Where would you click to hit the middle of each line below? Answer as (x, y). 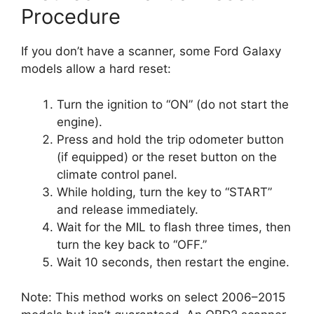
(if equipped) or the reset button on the (167, 157)
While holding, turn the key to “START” (164, 192)
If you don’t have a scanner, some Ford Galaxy (151, 52)
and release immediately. (128, 209)
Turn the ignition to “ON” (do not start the (173, 104)
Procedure (71, 17)
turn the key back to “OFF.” (132, 244)
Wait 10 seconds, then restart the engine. (173, 262)
